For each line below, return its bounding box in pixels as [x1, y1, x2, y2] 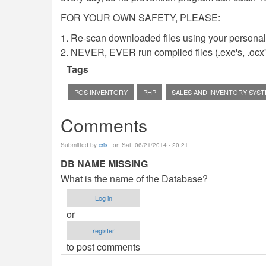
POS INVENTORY [74, 87, 128, 97]
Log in [94, 193, 112, 202]
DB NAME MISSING [61, 157, 148, 170]
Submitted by [61, 141, 99, 149]
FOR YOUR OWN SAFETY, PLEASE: [61, 11, 220, 24]
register [92, 226, 115, 235]
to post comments [66, 240, 140, 254]
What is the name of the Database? [61, 172, 208, 185]
